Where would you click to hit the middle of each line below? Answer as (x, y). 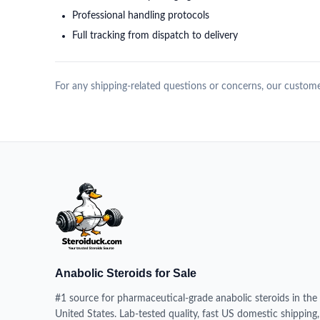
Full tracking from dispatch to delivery (155, 36)
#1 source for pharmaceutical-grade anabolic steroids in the (186, 298)
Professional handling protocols (141, 16)
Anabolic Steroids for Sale (126, 273)
